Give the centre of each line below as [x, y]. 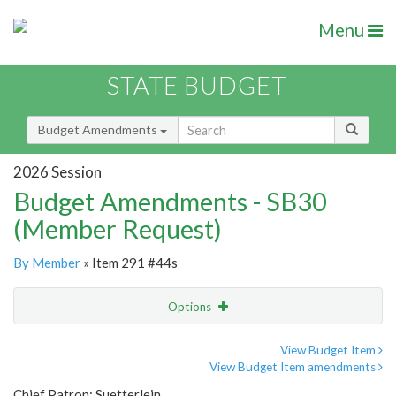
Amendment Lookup [74, 380]
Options [191, 307]
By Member [47, 263]
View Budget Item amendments [294, 367]
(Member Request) [118, 229]
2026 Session [57, 171]
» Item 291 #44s [129, 263]
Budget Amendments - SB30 [170, 202]
